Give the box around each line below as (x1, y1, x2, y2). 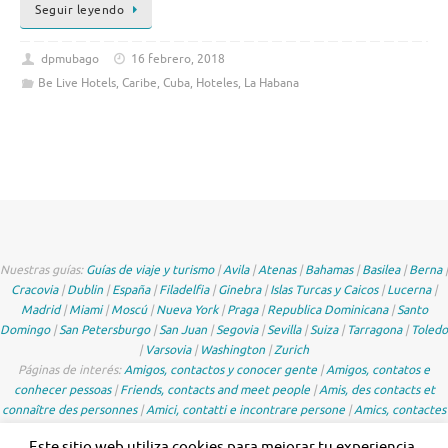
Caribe (121, 74, 157, 91)
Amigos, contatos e (326, 362, 430, 379)
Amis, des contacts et (318, 382, 435, 399)
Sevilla (267, 322, 301, 339)
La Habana (243, 74, 299, 91)
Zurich (274, 342, 309, 359)
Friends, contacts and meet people (119, 382, 310, 399)
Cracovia (11, 282, 58, 299)
